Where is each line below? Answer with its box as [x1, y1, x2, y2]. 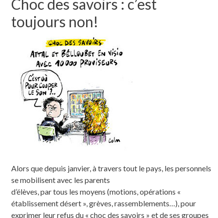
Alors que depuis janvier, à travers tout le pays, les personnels [11, 163, 211, 173]
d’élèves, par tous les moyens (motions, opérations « [11, 186, 181, 196]
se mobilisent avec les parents [11, 175, 110, 184]
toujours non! [11, 12, 98, 30]
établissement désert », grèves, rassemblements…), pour [11, 198, 196, 208]
